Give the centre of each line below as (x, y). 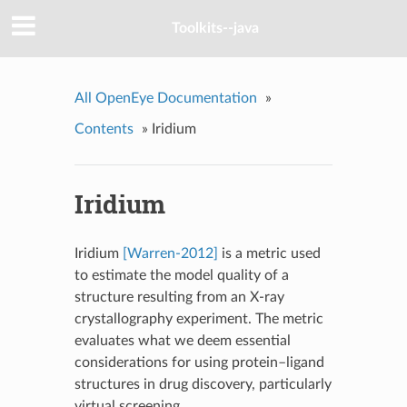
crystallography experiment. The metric (199, 318)
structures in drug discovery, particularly (203, 384)
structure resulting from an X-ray (179, 297)
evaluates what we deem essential (182, 340)
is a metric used (269, 253)
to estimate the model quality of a (181, 275)
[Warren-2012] (170, 253)
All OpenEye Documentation (165, 98)
